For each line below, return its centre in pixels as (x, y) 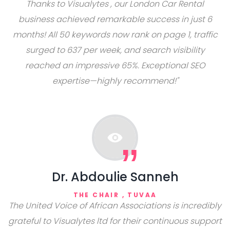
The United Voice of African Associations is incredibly (115, 206)
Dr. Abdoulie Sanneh (115, 177)
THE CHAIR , (100, 195)
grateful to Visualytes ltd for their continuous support (115, 221)
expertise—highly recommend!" (115, 81)
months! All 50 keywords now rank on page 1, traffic (115, 35)
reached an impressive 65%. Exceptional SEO (115, 65)
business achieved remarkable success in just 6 (115, 19)
